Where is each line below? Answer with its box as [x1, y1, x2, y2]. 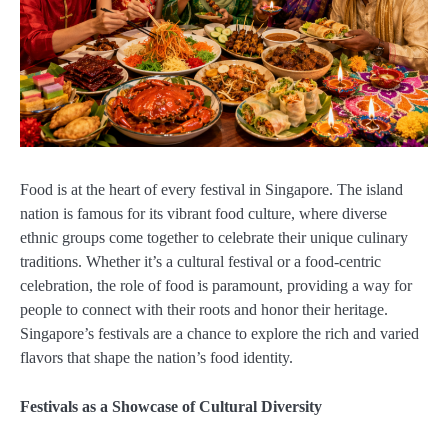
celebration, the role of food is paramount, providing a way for [20, 277, 412, 295]
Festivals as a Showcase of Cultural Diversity [20, 397, 322, 415]
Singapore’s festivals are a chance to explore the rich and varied [20, 325, 419, 343]
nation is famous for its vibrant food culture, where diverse [20, 205, 387, 223]
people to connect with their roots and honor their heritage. [20, 301, 388, 319]
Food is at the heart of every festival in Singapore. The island [20, 181, 403, 199]
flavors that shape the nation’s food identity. [20, 349, 293, 367]
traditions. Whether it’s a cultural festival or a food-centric [20, 253, 381, 271]
